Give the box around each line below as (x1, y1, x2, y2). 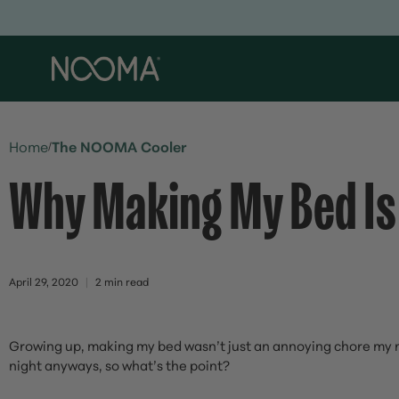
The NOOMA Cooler (52, 135, 187, 156)
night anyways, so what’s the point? (9, 355, 232, 374)
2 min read (95, 273, 149, 289)
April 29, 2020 (9, 273, 78, 289)
